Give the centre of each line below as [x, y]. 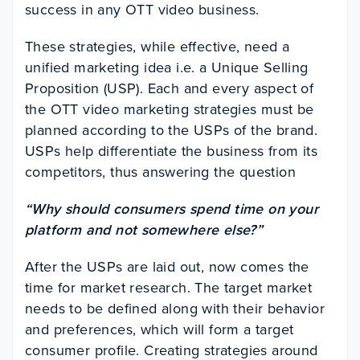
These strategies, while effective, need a [157, 46]
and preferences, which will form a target [160, 329]
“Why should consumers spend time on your [172, 209]
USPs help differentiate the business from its [171, 151]
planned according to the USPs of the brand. [172, 130]
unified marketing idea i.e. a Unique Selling [167, 67]
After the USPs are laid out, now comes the [167, 266]
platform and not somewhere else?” [144, 229]
